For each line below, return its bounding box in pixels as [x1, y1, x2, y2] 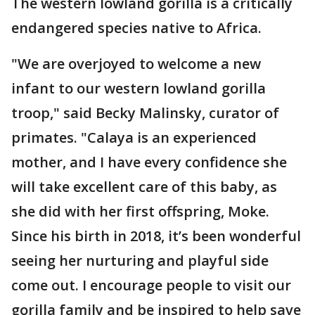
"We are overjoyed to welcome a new [11, 54, 261, 73]
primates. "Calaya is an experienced [11, 128, 257, 147]
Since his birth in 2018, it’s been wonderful [11, 226, 301, 245]
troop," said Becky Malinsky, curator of [11, 103, 279, 122]
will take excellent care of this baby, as [11, 177, 277, 196]
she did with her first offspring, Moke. [11, 202, 269, 221]
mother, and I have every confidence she [11, 153, 287, 172]
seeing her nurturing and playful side [11, 251, 269, 270]
